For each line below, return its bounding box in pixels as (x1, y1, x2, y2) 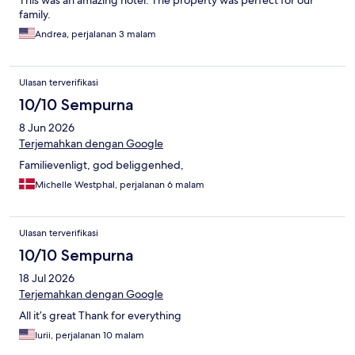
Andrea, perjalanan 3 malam (35, 28, 156, 41)
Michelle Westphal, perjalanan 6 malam (35, 178, 204, 192)
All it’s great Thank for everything (19, 308, 181, 323)
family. (19, 7, 51, 22)
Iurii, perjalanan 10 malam (35, 329, 144, 342)
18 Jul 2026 (19, 271, 74, 286)
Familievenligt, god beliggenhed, (19, 158, 184, 173)
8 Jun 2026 (19, 120, 74, 136)
